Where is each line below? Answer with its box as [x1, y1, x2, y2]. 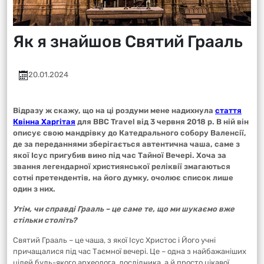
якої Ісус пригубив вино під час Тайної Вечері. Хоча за [13, 151, 226, 160]
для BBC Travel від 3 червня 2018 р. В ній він [75, 117, 249, 126]
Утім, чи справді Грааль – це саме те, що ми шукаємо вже [13, 204, 235, 213]
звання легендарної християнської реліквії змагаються [13, 162, 230, 171]
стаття [215, 106, 242, 115]
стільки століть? [13, 216, 77, 225]
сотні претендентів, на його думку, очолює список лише [13, 173, 233, 182]
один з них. [13, 184, 55, 193]
